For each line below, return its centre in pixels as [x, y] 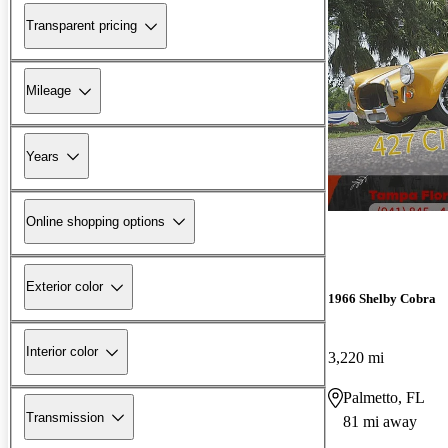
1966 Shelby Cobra [382, 298]
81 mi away [380, 421]
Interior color [62, 352]
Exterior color [64, 287]
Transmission [65, 417]
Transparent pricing [81, 26]
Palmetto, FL [384, 397]
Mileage [48, 91]
